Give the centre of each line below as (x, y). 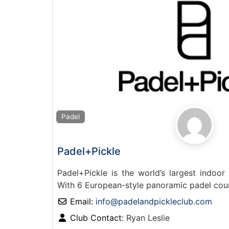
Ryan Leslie (148, 218)
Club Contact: (98, 218)
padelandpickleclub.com (165, 202)
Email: (83, 202)
